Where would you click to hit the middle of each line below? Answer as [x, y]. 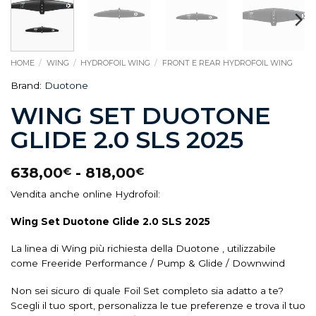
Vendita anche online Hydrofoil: [85, 194]
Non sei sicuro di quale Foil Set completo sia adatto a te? [147, 290]
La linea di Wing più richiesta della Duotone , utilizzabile [143, 249]
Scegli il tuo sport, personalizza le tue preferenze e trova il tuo [158, 305]
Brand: [28, 85]
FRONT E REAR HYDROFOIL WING [227, 62]
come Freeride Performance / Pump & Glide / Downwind [148, 263]
